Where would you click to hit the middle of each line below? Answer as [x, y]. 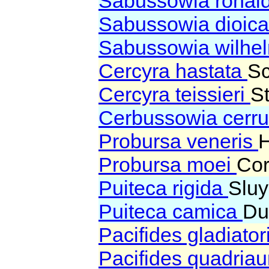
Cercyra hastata [173, 71]
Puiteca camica [171, 212]
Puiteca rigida [163, 188]
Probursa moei [168, 165]
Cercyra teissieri [174, 95]
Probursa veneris [178, 141]
